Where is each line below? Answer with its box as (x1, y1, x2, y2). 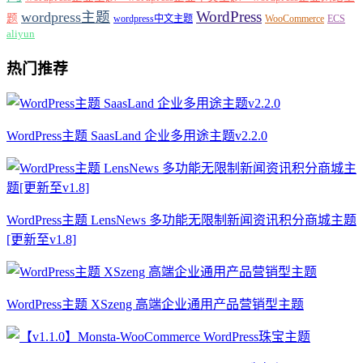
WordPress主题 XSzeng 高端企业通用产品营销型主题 (6, 297, 304, 312)
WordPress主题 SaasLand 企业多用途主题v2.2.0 (6, 129, 267, 143)
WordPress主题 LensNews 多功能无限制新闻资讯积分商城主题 (6, 213, 357, 228)
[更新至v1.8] (6, 233, 76, 247)
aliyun (6, 28, 35, 40)
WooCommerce (265, 12, 324, 24)
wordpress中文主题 (113, 12, 193, 24)
